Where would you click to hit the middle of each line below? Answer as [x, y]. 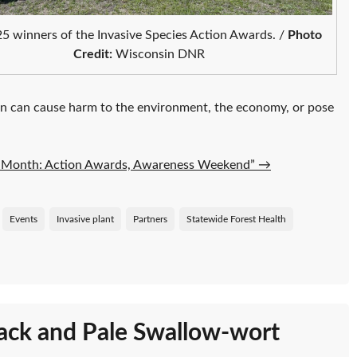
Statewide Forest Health [236, 219]
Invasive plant [85, 219]
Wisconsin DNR [159, 55]
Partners [150, 219]
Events [24, 219]
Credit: [93, 55]
